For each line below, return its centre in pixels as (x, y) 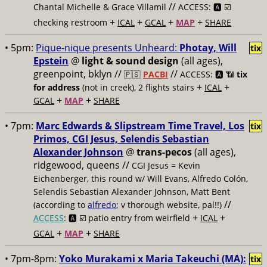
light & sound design (130, 61)
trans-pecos (164, 152)
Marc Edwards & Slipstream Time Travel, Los (140, 126)
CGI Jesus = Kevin (166, 165)
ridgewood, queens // (83, 165)
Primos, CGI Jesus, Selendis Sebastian (121, 139)
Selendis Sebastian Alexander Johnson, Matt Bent (132, 192)
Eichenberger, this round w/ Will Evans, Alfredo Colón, (141, 178)
